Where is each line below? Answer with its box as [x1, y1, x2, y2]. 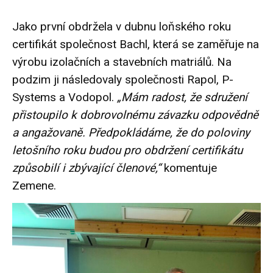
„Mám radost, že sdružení [117, 90, 247, 105]
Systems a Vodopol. [12, 90, 117, 105]
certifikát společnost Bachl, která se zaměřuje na [12, 37, 259, 52]
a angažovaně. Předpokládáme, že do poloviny [12, 126, 250, 140]
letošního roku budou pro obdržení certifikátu [12, 143, 243, 158]
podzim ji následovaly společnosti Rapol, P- [12, 73, 233, 87]
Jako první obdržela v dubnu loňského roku [12, 19, 231, 34]
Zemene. [12, 179, 56, 193]
